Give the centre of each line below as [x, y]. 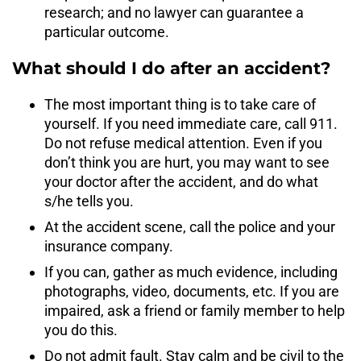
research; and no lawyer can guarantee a [174, 13]
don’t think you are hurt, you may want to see [187, 163]
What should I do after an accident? [171, 68]
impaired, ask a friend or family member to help [195, 311]
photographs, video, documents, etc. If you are [192, 292]
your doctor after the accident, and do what [181, 182]
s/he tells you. [89, 201]
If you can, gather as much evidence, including [191, 272]
